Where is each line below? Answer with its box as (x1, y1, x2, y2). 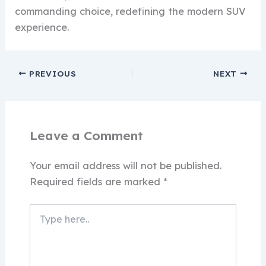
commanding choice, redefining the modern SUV (15, 5, 246, 18)
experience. (15, 21, 69, 34)
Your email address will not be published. (29, 159, 221, 172)
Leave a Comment (29, 127, 143, 143)
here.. (28, 216, 50, 227)
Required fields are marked (29, 175, 163, 188)
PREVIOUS (26, 68, 77, 78)
